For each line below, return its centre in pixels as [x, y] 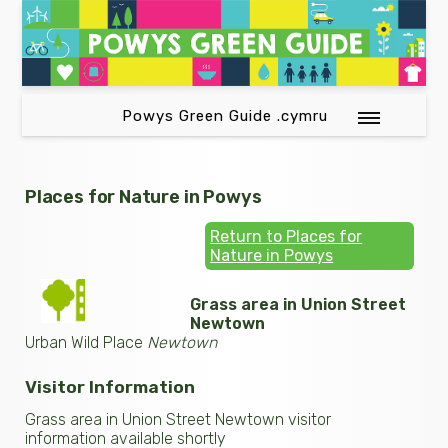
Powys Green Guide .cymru [225, 115]
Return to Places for [286, 236]
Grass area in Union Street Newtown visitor [178, 419]
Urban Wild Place [86, 342]
